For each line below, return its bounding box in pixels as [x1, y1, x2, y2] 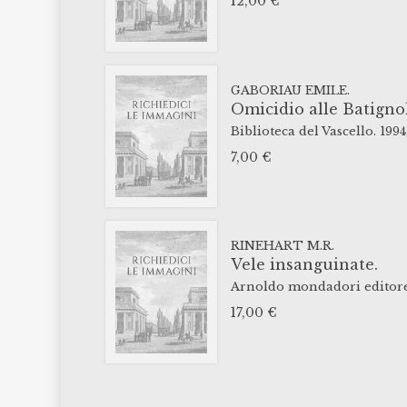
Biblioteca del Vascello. [230, 123, 376, 139]
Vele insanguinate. [230, 255, 378, 274]
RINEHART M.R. [230, 238, 334, 254]
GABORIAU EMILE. [230, 82, 350, 98]
